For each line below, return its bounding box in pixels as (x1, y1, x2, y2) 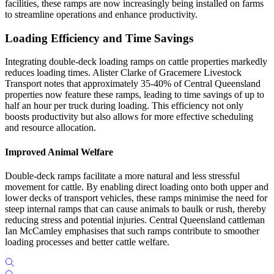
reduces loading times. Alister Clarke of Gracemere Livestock (5, 67, 242, 78)
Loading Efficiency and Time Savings (5, 31, 193, 45)
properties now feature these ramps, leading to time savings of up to (5, 89, 264, 100)
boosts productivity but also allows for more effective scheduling (5, 111, 253, 122)
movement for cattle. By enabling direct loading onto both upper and (5, 181, 268, 192)
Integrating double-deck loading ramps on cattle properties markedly (5, 56, 267, 67)
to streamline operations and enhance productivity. (5, 9, 198, 20)
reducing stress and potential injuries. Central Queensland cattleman (5, 214, 265, 225)
